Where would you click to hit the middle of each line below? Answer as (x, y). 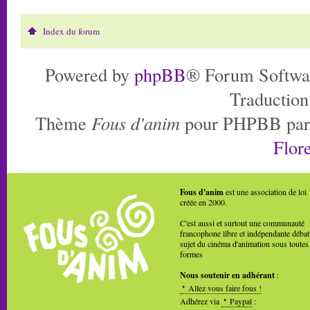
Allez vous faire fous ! (225, 288)
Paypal (241, 301)
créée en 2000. (203, 202)
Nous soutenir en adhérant (227, 275)
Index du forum (71, 31)
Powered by (89, 74)
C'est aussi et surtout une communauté (242, 222)
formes (191, 254)
